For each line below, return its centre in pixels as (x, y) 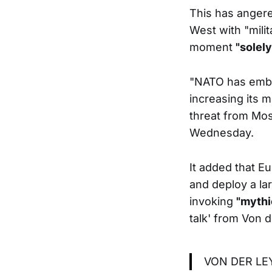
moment (212, 47)
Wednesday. (222, 133)
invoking (213, 202)
